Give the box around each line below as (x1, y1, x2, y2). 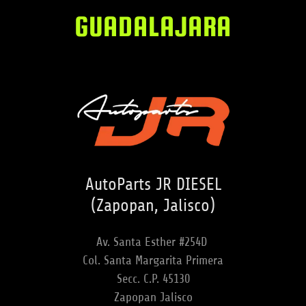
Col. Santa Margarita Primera (83, 253, 223, 267)
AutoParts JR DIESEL (85, 174, 221, 194)
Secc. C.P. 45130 (116, 271, 190, 286)
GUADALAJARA (74, 10, 232, 43)
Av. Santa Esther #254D (96, 234, 210, 249)
